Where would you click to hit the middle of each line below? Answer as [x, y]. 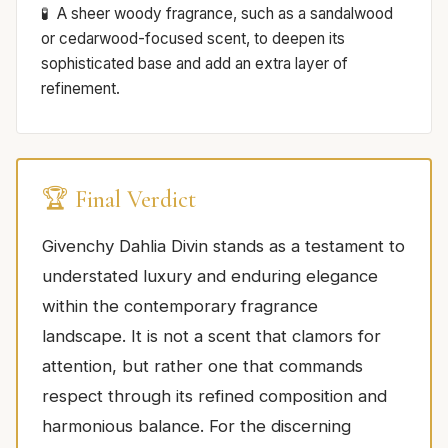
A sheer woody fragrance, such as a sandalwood [225, 13]
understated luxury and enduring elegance [210, 275]
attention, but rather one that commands [202, 365]
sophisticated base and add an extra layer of [194, 63]
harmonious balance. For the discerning [196, 425]
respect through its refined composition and [214, 395]
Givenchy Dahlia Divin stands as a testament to [223, 245]
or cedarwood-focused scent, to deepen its [193, 38]
